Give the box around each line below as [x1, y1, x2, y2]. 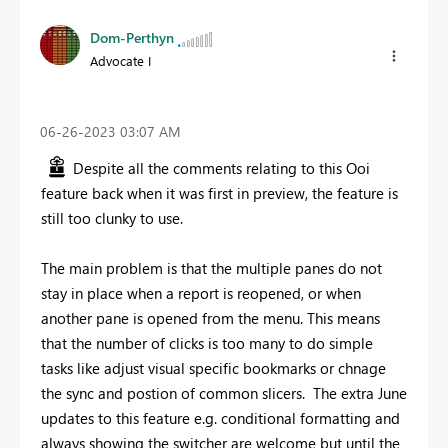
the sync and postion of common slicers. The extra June [41, 383, 407, 404]
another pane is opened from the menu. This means [41, 308, 380, 329]
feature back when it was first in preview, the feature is [41, 183, 398, 204]
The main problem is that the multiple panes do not [41, 258, 382, 279]
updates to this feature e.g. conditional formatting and [41, 408, 400, 429]
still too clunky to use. [41, 208, 187, 229]
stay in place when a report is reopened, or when [41, 283, 361, 304]
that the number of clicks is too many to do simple [41, 333, 373, 354]
